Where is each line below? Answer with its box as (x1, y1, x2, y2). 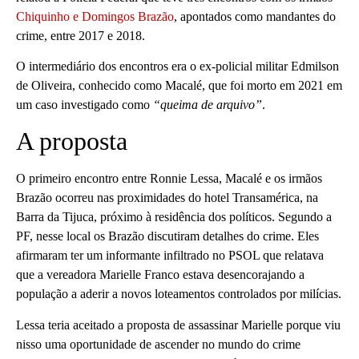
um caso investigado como (16, 97, 153, 111)
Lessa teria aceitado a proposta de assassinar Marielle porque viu (16, 317, 341, 332)
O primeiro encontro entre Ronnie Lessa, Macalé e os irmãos (16, 171, 322, 186)
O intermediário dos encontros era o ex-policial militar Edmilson (16, 58, 339, 73)
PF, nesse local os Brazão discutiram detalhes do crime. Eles (16, 229, 319, 244)
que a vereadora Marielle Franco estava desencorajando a (16, 268, 305, 282)
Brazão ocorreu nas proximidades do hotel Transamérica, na (16, 191, 318, 205)
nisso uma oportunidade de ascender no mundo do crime (16, 337, 301, 351)
